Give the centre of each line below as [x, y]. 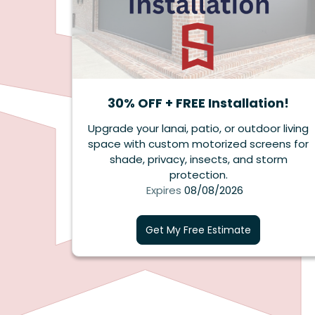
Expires [164, 191]
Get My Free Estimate [198, 230]
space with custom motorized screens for [198, 144]
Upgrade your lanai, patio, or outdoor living [198, 129]
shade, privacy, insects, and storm [198, 160]
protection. [198, 175]
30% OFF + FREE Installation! [198, 103]
